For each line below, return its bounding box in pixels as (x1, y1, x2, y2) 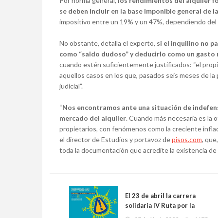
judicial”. (59, 82, 83, 91)
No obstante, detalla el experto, (59, 39, 157, 48)
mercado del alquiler (59, 114, 126, 123)
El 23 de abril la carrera (125, 192, 196, 200)
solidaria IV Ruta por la (125, 201, 195, 210)
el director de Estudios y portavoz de (59, 135, 172, 144)
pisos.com (172, 135, 202, 144)
